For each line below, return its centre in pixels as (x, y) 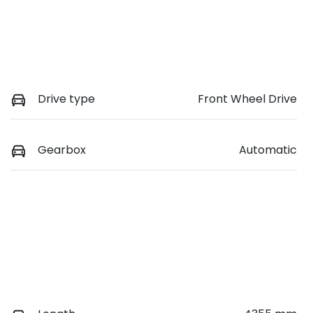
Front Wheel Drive (247, 99)
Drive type (66, 99)
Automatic (268, 150)
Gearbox (62, 150)
